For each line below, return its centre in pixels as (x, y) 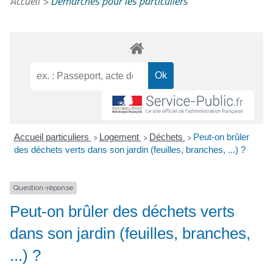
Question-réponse (43, 188)
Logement (120, 137)
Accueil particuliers (52, 137)
